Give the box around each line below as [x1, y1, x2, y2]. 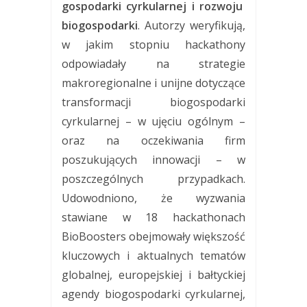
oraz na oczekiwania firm [62, 132, 245, 148]
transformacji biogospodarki [62, 94, 245, 110]
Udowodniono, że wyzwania [62, 190, 245, 206]
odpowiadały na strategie [62, 56, 245, 71]
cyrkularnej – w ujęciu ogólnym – [62, 113, 245, 129]
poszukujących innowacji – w [62, 151, 245, 167]
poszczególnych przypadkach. [62, 171, 245, 186]
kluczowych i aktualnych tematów [62, 247, 245, 263]
